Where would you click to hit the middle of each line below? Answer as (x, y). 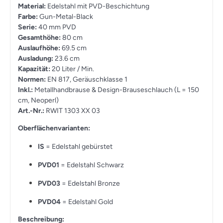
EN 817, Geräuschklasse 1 (87, 80)
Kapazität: (34, 69)
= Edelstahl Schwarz (92, 165)
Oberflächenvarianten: (54, 128)
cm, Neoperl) (38, 101)
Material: (32, 6)
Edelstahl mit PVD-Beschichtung (98, 6)
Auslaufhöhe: (39, 48)
